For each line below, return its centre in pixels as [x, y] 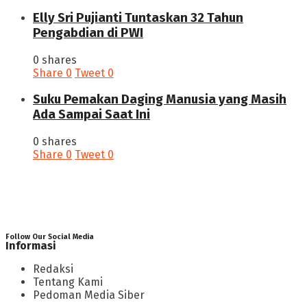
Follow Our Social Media [50, 236]
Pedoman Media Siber [89, 295]
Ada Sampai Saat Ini [91, 115]
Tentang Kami [68, 282]
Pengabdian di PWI [88, 33]
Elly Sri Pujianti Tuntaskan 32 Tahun [138, 17]
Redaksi [53, 269]
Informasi [31, 245]
